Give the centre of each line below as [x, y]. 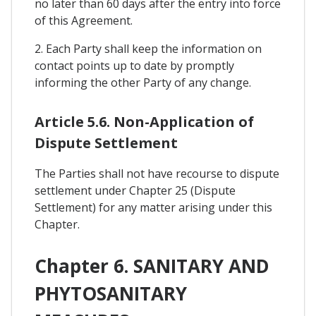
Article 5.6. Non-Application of [144, 121]
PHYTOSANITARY [111, 294]
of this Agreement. [84, 20]
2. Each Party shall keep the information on [148, 48]
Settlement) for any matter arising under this [153, 207]
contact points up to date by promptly [134, 65]
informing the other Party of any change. [143, 82]
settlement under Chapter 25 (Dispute [135, 190]
